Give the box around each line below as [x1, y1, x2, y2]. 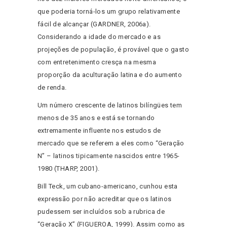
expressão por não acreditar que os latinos [37, 195, 172, 203]
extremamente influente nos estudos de [37, 127, 161, 135]
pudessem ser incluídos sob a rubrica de [37, 208, 165, 216]
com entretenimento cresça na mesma [37, 58, 157, 66]
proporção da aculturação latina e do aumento [37, 71, 182, 79]
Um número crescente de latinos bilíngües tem [37, 101, 182, 109]
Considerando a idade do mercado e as [37, 33, 161, 41]
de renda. [37, 84, 67, 92]
